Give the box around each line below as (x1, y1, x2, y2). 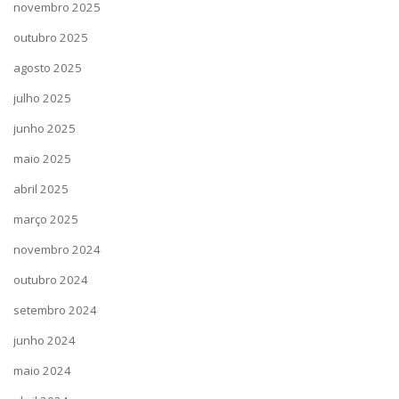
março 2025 (13, 211, 78, 227)
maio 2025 (13, 151, 71, 167)
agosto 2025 (13, 60, 82, 76)
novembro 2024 (13, 241, 101, 257)
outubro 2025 (13, 29, 88, 45)
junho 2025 (13, 120, 76, 136)
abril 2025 (13, 181, 69, 197)
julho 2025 (13, 90, 71, 106)
